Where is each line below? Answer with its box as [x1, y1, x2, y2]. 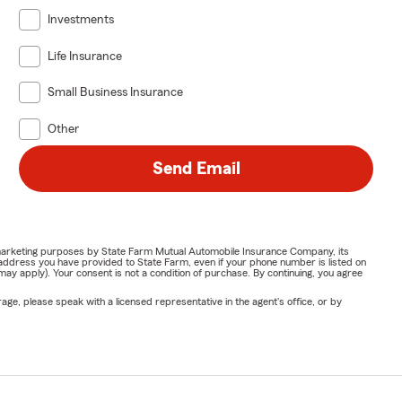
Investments [48, 13, 115, 27]
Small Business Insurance [48, 86, 184, 100]
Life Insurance [48, 49, 123, 63]
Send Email [152, 160, 240, 179]
